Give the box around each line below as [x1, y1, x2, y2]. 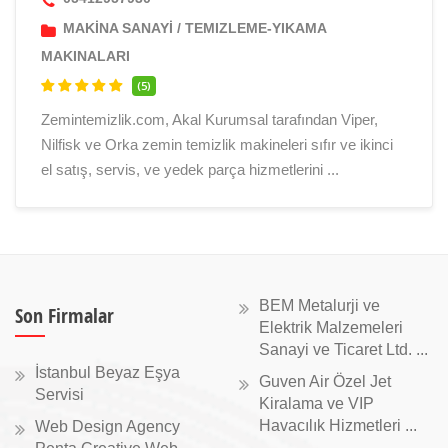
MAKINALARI [41, 48, 130, 64]
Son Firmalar [15, 302, 114, 329]
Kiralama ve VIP [259, 395, 374, 412]
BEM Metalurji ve [259, 297, 380, 314]
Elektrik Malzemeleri [259, 319, 403, 336]
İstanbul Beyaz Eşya [35, 364, 180, 381]
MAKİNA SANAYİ [63, 20, 173, 36]
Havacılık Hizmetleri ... [259, 417, 417, 434]
